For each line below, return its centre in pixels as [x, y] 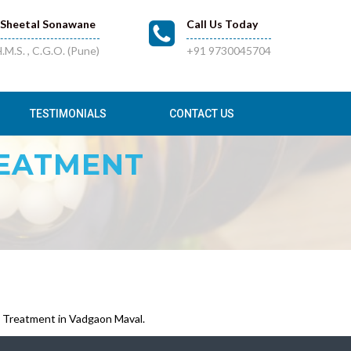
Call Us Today [222, 24]
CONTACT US [202, 114]
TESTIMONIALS [68, 114]
